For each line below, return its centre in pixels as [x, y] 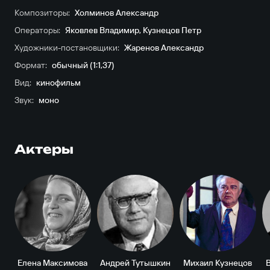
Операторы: [37, 30]
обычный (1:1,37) [83, 65]
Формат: [30, 65]
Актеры [44, 149]
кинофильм [58, 83]
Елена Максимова [53, 263]
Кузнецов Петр [172, 30]
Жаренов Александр [164, 48]
